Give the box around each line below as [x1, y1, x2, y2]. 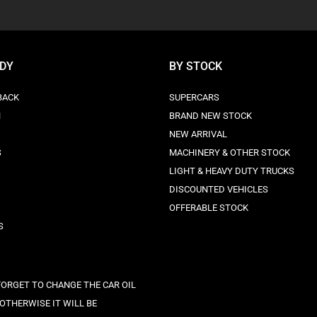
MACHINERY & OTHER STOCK [169, 147, 290, 158]
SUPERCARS [169, 92, 219, 103]
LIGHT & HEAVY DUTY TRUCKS [169, 166, 294, 176]
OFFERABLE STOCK [169, 202, 248, 213]
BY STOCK [169, 59, 222, 73]
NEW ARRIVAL [169, 129, 227, 139]
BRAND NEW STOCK [169, 110, 252, 121]
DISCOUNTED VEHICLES [169, 184, 268, 195]
